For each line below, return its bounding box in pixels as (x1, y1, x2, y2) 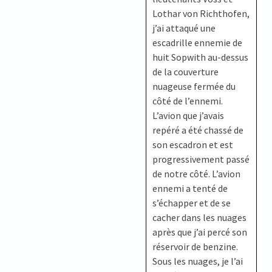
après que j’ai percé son (152, 225, 248, 238)
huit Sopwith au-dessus (152, 50, 249, 63)
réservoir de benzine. (152, 240, 239, 253)
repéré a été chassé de (152, 123, 244, 136)
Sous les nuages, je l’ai (152, 254, 243, 267)
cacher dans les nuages (152, 211, 247, 223)
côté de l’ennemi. (152, 94, 223, 107)
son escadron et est (152, 138, 234, 151)
